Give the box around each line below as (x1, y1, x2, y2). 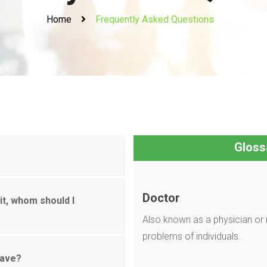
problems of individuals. (142, 231, 241, 243)
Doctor (142, 191, 180, 206)
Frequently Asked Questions (95, 14, 214, 26)
